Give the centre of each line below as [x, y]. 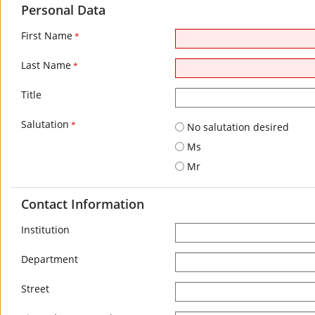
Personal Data [63, 10]
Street [35, 289]
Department [50, 259]
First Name [47, 36]
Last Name [46, 65]
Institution [45, 230]
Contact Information [83, 204]
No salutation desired [237, 127]
